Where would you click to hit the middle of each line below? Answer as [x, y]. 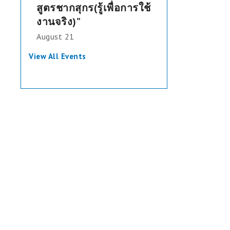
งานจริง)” [59, 21]
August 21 [55, 36]
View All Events [57, 56]
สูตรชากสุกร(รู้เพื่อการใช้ [94, 7]
